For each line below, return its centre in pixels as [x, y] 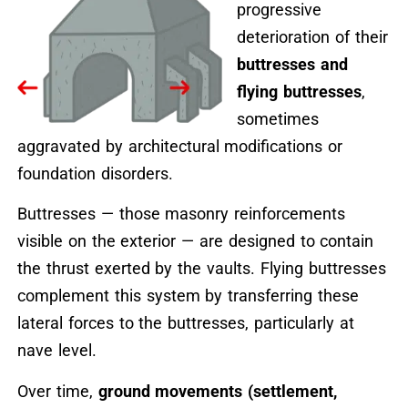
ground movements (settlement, [218, 391]
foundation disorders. [95, 173]
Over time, [57, 391]
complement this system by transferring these [188, 296]
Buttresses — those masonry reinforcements [181, 214]
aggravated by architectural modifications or [180, 146]
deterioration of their [312, 36]
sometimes [277, 118]
